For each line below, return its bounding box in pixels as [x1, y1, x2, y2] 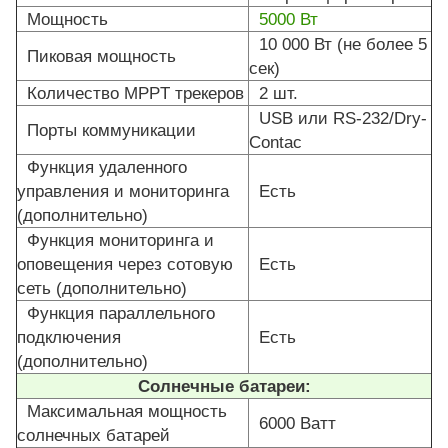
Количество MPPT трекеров [17, 83, 244, 104]
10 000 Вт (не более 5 [249, 34, 427, 55]
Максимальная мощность [17, 401, 227, 422]
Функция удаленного [17, 157, 187, 178]
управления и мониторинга [17, 181, 229, 202]
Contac [249, 132, 302, 153]
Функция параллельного [17, 303, 215, 324]
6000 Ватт [249, 413, 336, 434]
